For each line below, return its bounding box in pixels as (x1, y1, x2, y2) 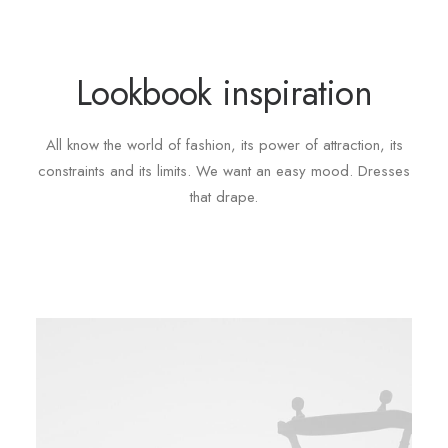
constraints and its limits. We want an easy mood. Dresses (38, 160, 410, 182)
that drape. (190, 186, 258, 208)
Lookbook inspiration (76, 68, 372, 118)
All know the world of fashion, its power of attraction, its (45, 134, 403, 156)
